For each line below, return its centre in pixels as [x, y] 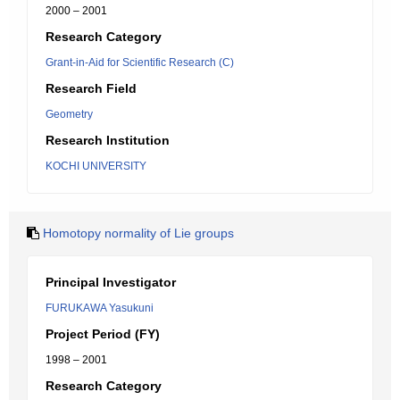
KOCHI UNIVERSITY [96, 166]
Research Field [91, 88]
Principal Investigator [111, 282]
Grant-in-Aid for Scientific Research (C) [140, 62]
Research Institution [108, 140]
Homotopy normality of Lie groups [138, 233]
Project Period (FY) [103, 334]
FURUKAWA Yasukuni [100, 308]
